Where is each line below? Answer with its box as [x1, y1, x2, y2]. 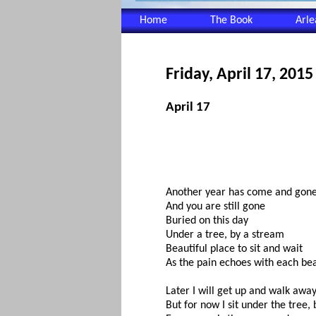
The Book [209, 15, 253, 26]
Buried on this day [166, 214, 248, 226]
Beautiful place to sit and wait [166, 243, 303, 255]
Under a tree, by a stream [166, 229, 284, 241]
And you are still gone [166, 200, 265, 212]
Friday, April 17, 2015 [166, 66, 313, 83]
